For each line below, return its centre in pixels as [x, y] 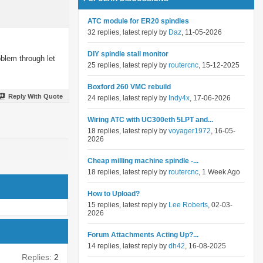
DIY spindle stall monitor [128, 54]
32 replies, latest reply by [128, 32]
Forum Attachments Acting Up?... [143, 235]
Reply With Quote [36, 96]
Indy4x [179, 98]
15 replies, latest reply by [128, 205]
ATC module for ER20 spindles [138, 21]
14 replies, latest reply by [128, 246]
